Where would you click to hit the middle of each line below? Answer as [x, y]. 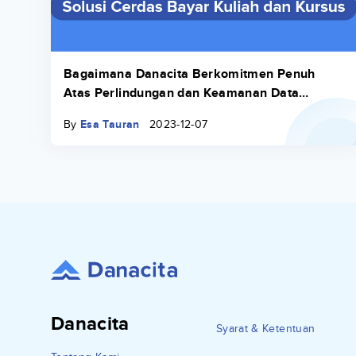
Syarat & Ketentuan [266, 329]
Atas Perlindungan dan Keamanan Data [182, 93]
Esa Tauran [110, 125]
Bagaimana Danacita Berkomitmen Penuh [190, 74]
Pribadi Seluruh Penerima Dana [158, 112]
